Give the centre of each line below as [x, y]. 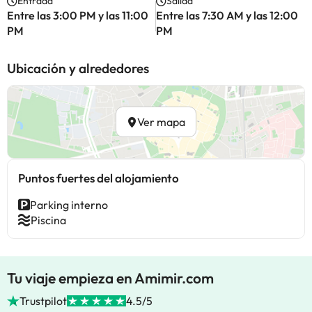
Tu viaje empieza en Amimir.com [110, 278]
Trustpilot [44, 301]
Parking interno [69, 205]
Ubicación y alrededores [78, 68]
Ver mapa [161, 122]
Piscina [48, 220]
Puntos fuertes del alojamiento [99, 178]
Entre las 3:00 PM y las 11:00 [78, 15]
